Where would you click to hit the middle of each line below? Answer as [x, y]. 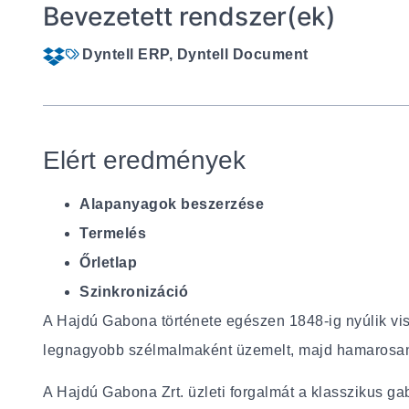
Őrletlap [109, 262]
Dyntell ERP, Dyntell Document [195, 54]
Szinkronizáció [134, 292]
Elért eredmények [145, 160]
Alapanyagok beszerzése [172, 204]
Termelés [113, 233]
